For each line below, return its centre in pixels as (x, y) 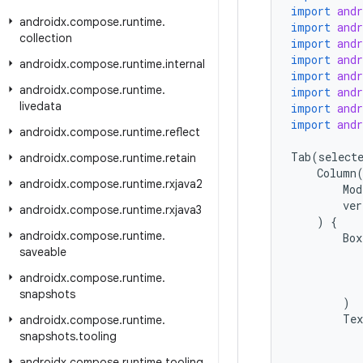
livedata (41, 106)
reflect (183, 132)
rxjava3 (184, 210)
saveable (43, 252)
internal (185, 64)
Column (337, 173)
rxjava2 (184, 184)
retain (181, 158)
